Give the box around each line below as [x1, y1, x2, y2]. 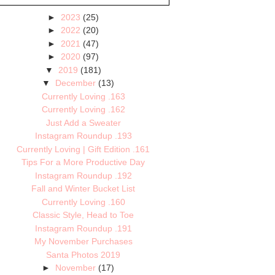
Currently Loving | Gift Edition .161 [17, 144, 150, 154]
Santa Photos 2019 [46, 249, 121, 260]
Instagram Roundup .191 [34, 223, 132, 233]
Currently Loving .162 [41, 104, 125, 115]
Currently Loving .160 [41, 196, 125, 207]
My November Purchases [34, 236, 133, 247]
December [55, 78, 96, 88]
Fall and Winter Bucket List [31, 184, 136, 194]
